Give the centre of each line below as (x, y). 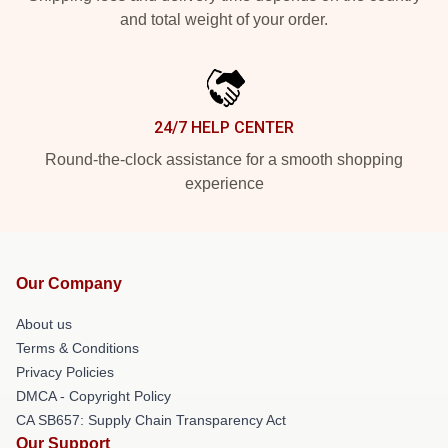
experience (224, 183)
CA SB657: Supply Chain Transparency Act (151, 419)
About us (44, 323)
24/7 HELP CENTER (224, 127)
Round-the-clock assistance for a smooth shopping (224, 159)
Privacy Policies (65, 371)
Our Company (69, 283)
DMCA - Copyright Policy (93, 395)
